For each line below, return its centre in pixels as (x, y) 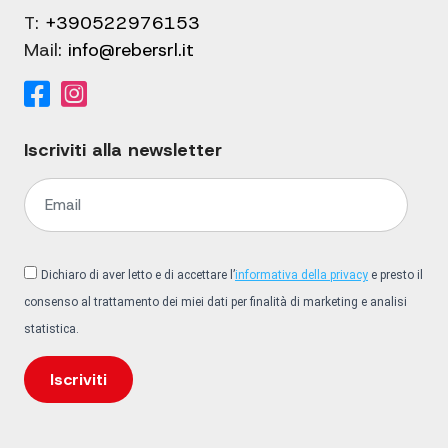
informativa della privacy (301, 275)
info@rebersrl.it (131, 50)
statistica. (51, 329)
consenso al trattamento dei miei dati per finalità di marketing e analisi (215, 302)
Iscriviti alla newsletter (123, 150)
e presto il (395, 275)
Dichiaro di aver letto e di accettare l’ (138, 275)
